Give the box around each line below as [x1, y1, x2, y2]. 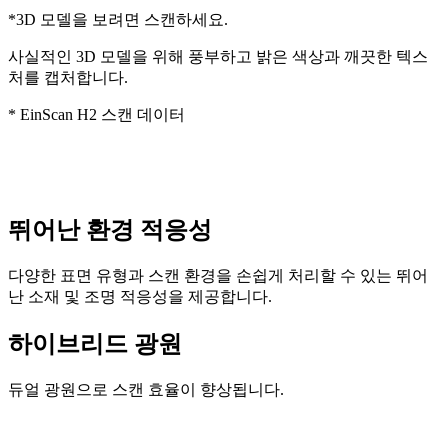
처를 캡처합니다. [8, 69, 128, 87]
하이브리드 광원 [8, 330, 182, 357]
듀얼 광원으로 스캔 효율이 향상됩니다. [8, 380, 284, 398]
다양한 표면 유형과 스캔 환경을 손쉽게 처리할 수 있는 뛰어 [8, 266, 428, 284]
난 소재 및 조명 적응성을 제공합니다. [8, 287, 272, 305]
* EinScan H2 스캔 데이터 [8, 106, 185, 124]
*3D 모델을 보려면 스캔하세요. [8, 11, 228, 29]
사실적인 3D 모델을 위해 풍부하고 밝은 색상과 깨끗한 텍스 [8, 48, 428, 66]
